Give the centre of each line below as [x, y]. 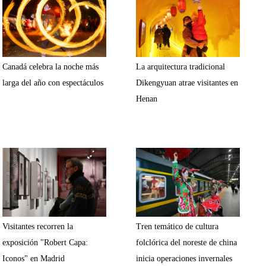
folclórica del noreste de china [186, 243]
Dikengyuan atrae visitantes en [187, 83]
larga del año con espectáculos [53, 83]
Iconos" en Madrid [34, 259]
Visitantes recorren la [38, 227]
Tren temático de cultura [177, 227]
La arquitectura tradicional [180, 67]
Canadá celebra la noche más [50, 67]
